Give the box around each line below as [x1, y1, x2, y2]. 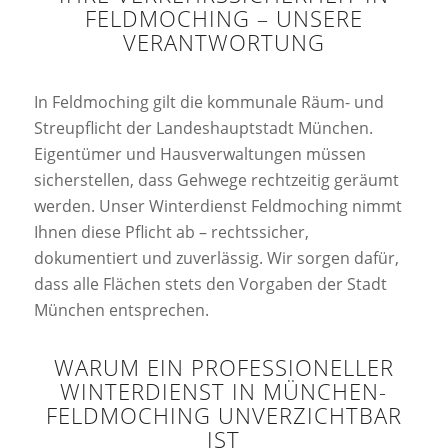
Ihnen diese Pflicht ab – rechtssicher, [33, 220, 309, 243]
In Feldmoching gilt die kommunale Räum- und [33, 90, 384, 113]
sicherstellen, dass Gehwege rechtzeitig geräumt [33, 168, 399, 191]
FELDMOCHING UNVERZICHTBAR [45, 400, 402, 432]
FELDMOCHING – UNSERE [84, 3, 363, 34]
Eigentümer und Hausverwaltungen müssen [33, 142, 366, 165]
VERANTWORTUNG [122, 27, 325, 58]
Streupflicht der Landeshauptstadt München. [33, 116, 373, 139]
